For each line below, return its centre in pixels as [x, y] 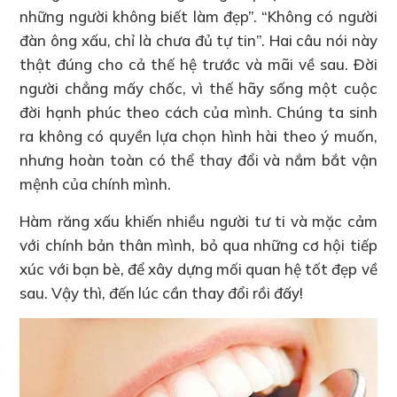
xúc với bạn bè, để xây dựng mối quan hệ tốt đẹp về [198, 269]
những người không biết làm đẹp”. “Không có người [198, 16]
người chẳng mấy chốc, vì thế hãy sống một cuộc [198, 88]
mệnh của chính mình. [96, 183]
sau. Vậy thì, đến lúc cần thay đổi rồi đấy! [162, 292]
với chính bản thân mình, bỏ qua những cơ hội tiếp [198, 245]
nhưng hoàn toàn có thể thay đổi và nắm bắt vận [198, 160]
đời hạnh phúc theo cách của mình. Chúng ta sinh [198, 112]
